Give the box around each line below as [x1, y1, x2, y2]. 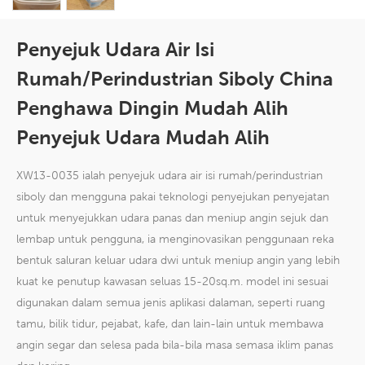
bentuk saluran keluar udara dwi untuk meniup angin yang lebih [16, 253, 340, 267]
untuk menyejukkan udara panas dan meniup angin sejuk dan [16, 211, 328, 225]
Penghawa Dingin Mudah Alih [16, 97, 288, 120]
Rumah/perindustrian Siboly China [16, 68, 333, 90]
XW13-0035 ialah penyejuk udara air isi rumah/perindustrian [16, 169, 323, 182]
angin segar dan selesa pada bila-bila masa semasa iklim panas [16, 338, 333, 352]
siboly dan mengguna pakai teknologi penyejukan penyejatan [16, 190, 329, 204]
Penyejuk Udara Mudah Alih [16, 126, 270, 149]
